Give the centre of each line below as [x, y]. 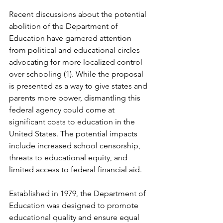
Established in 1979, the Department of [78, 193]
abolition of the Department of [64, 26]
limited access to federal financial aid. [75, 169]
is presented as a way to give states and [79, 86]
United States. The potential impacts [74, 134]
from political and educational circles [75, 50]
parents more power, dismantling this [76, 98]
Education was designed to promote [75, 205]
